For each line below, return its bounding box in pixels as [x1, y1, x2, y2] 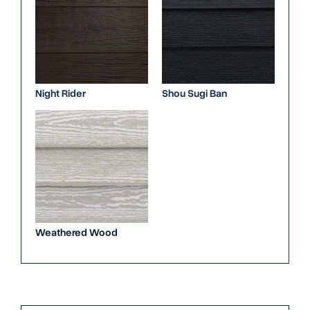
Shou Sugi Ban [162, 86, 227, 101]
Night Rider [35, 86, 86, 101]
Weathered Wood [35, 226, 118, 240]
